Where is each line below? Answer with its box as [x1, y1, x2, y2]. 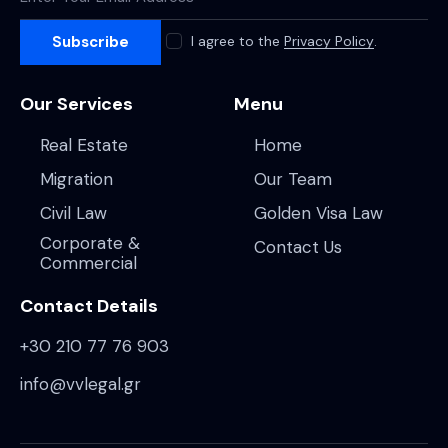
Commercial [40, 251, 138, 274]
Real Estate [40, 133, 129, 156]
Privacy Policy [284, 32, 375, 51]
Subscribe [52, 32, 129, 53]
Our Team [254, 167, 333, 190]
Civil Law [40, 201, 108, 224]
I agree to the [191, 32, 285, 51]
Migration [40, 167, 114, 190]
